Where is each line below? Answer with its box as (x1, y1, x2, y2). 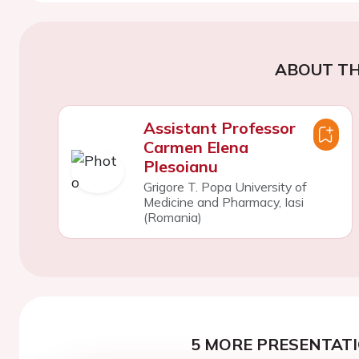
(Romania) (143, 208, 202, 225)
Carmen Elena (143, 136, 248, 157)
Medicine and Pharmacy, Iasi (143, 193, 304, 210)
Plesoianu (143, 155, 218, 176)
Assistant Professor (143, 117, 296, 138)
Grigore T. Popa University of (143, 178, 307, 195)
